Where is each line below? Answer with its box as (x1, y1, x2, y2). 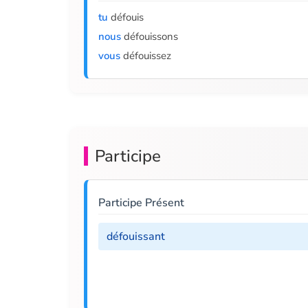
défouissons (121, 30, 178, 43)
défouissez (120, 49, 171, 63)
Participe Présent (98, 195, 184, 210)
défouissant (107, 229, 165, 244)
